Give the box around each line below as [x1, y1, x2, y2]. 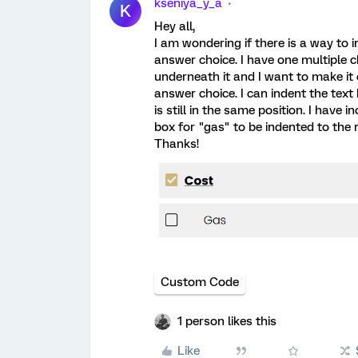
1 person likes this [177, 313, 276, 328]
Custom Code [161, 274, 239, 289]
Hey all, [154, 19, 195, 34]
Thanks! [154, 137, 199, 151]
